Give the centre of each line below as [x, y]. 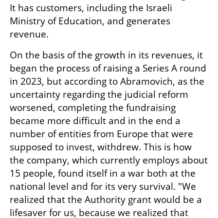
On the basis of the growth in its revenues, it [106, 55]
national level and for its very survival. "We [103, 187]
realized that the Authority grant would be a [106, 200]
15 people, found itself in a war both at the [103, 173]
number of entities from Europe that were [101, 134]
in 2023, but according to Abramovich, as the [107, 82]
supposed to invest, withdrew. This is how [101, 147]
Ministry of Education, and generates [90, 21]
